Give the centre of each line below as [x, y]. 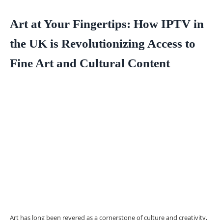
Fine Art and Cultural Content [90, 63]
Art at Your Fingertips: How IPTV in [107, 24]
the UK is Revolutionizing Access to [103, 43]
